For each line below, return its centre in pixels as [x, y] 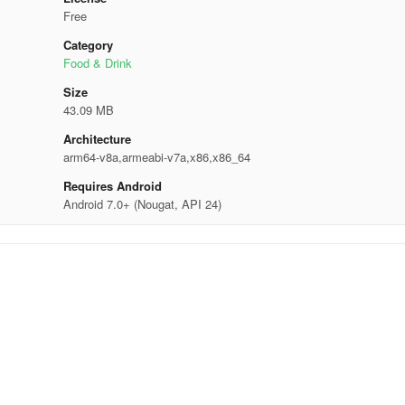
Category [88, 45]
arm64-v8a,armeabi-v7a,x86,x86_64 [156, 157]
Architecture [97, 139]
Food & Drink [97, 63]
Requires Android [112, 186]
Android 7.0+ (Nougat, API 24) [142, 204]
